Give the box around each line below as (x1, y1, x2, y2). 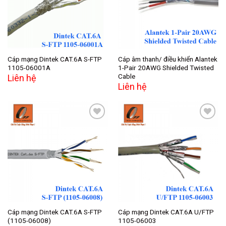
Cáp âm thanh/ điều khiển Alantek (118, 54, 217, 63)
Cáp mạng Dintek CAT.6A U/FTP (118, 207, 214, 216)
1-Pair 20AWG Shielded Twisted (118, 63, 214, 72)
